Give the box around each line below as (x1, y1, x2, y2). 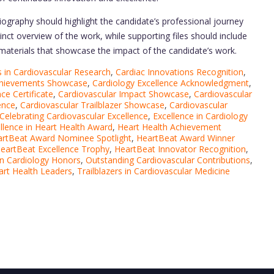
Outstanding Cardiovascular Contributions (86, 154, 250, 166)
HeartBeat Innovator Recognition (114, 143, 246, 155)
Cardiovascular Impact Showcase (58, 88, 189, 100)
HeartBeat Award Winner (136, 132, 235, 144)
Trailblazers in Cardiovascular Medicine (77, 165, 230, 177)
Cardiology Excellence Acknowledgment (92, 77, 249, 89)
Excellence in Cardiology (153, 110, 248, 122)
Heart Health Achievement (117, 121, 221, 133)
